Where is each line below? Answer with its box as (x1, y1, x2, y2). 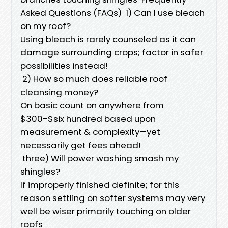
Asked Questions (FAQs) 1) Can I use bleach (20, 6, 205, 19)
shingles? (20, 165, 60, 178)
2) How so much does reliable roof (20, 72, 167, 85)
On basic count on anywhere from (20, 99, 164, 111)
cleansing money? (20, 85, 98, 98)
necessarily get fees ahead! (20, 138, 141, 151)
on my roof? (20, 19, 71, 32)
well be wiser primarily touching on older (20, 205, 191, 217)
